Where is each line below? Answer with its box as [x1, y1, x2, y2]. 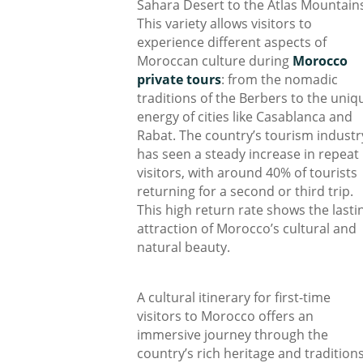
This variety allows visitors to [137, 15, 312, 32]
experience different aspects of [137, 33, 327, 51]
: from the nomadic [221, 70, 338, 88]
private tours [137, 70, 221, 88]
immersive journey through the [137, 326, 328, 344]
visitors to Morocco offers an [137, 307, 314, 325]
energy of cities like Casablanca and [137, 108, 352, 126]
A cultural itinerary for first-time [137, 288, 331, 306]
